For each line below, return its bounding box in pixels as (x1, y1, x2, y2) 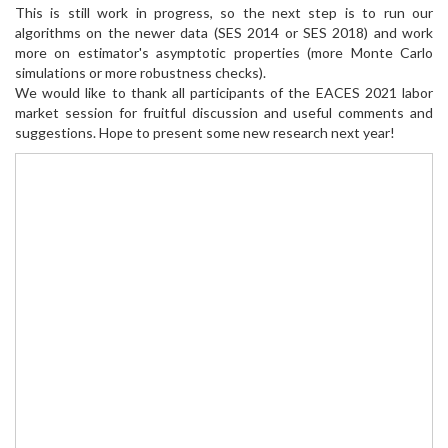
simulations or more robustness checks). (15, 64, 266, 81)
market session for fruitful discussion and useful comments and (15, 104, 433, 121)
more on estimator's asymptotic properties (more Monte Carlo (15, 44, 433, 61)
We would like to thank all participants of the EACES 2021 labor (15, 84, 433, 101)
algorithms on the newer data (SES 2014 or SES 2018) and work (15, 24, 433, 41)
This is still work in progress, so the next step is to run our (15, 4, 433, 21)
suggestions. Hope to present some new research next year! (15, 124, 395, 141)
